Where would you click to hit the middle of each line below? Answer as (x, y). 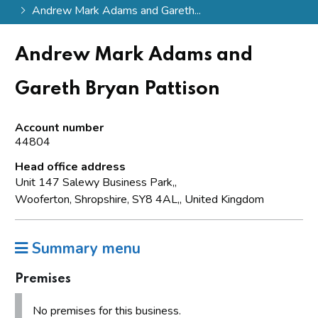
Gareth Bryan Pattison (117, 89)
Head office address (70, 166)
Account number (59, 127)
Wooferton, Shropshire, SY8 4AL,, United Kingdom (139, 199)
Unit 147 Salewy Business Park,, (96, 182)
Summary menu (84, 248)
